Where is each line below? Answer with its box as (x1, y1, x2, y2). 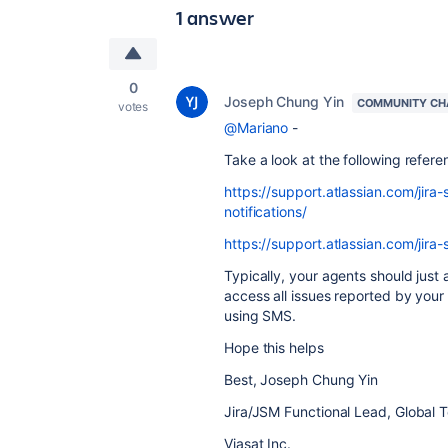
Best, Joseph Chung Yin (224, 371, 379, 389)
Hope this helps (224, 339, 324, 357)
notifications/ (224, 203, 307, 221)
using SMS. (224, 307, 297, 325)
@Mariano (224, 119, 289, 137)
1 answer (176, 4, 255, 32)
